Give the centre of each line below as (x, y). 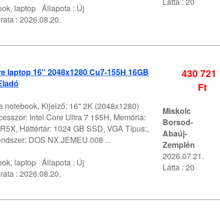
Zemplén (179, 145)
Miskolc (177, 111)
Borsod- (178, 122)
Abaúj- (175, 134)
